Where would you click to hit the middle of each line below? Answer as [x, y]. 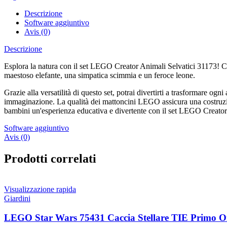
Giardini [17, 198]
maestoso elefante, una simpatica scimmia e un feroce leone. [100, 75]
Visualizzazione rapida [40, 189]
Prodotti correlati [50, 158]
